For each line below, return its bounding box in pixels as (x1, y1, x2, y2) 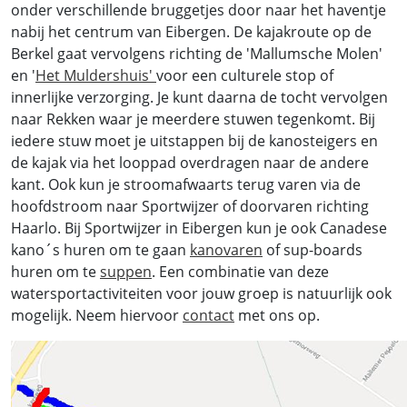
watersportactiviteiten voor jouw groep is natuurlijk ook (11, 283, 392, 304)
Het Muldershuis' (35, 65, 156, 86)
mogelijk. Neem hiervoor (11, 305, 183, 326)
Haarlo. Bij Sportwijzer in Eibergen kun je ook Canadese (11, 218, 387, 239)
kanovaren (190, 240, 263, 261)
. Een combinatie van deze (152, 262, 329, 283)
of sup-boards (263, 240, 362, 261)
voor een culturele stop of (156, 65, 333, 86)
